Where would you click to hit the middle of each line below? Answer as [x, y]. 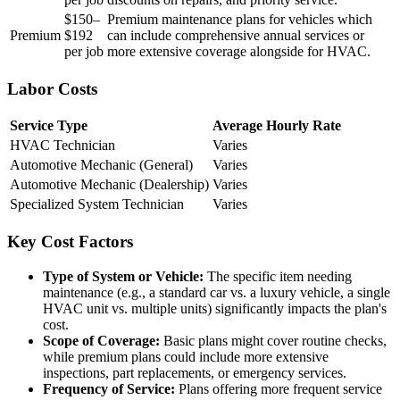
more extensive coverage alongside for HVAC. [239, 51]
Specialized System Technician [97, 204]
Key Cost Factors [70, 242]
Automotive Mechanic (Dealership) [109, 185]
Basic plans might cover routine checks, [273, 340]
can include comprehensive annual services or [236, 35]
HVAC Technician [62, 146]
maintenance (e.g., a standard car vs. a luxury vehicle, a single [217, 292]
